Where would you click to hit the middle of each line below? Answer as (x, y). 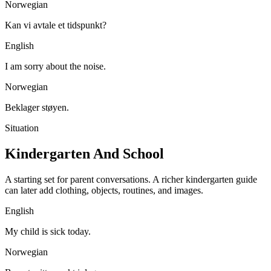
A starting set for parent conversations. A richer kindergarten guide (131, 179)
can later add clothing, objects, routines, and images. (104, 190)
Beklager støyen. (37, 108)
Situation (22, 128)
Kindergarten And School (84, 154)
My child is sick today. (48, 231)
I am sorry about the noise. (55, 67)
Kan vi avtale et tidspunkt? (56, 25)
